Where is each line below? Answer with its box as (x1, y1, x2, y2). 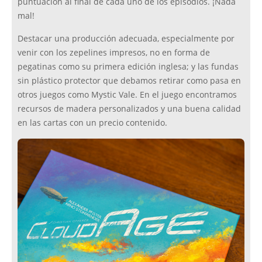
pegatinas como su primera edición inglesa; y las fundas (18, 61, 239, 73)
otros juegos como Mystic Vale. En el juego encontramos (18, 89, 237, 101)
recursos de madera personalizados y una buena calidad (18, 104, 241, 115)
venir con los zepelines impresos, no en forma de (18, 47, 210, 58)
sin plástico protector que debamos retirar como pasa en (18, 75, 241, 87)
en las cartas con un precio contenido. (18, 118, 167, 129)
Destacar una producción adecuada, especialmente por (18, 33, 235, 44)
